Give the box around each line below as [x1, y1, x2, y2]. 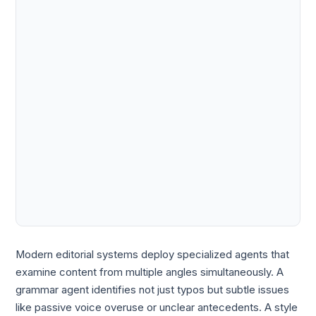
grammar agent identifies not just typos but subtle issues [16, 283, 290, 296]
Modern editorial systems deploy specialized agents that [16, 248, 290, 261]
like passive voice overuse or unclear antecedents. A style [16, 300, 298, 314]
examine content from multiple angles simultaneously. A [16, 265, 284, 279]
